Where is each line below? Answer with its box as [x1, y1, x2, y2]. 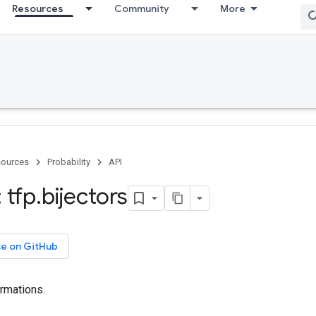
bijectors [42, 182, 128, 210]
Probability [47, 157, 90, 167]
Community [114, 2, 169, 15]
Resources [12, 2, 63, 15]
